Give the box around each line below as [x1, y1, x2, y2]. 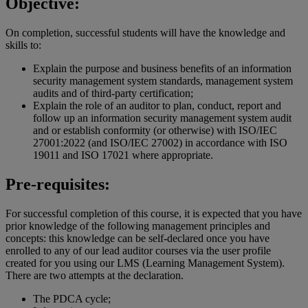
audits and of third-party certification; [33, 87, 193, 99]
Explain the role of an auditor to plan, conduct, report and [33, 99, 281, 111]
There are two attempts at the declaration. [5, 269, 184, 281]
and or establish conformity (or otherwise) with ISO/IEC [33, 124, 277, 136]
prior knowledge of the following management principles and [5, 219, 270, 232]
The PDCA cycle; [33, 292, 111, 305]
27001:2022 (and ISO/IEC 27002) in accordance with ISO [33, 136, 287, 148]
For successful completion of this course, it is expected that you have [5, 207, 302, 219]
